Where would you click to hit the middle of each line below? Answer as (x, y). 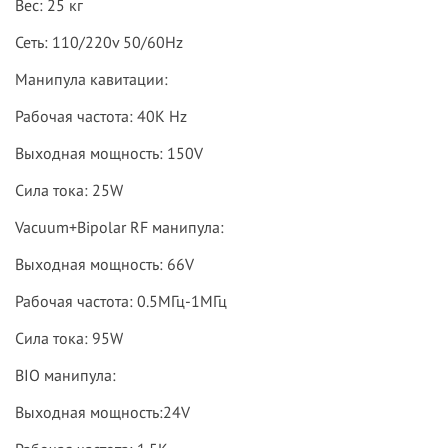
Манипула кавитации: (91, 79)
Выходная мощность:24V (102, 412)
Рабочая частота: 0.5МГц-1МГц (121, 301)
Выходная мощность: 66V (104, 264)
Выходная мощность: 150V (109, 153)
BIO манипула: (65, 375)
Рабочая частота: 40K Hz (101, 116)
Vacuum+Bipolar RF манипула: (119, 227)
